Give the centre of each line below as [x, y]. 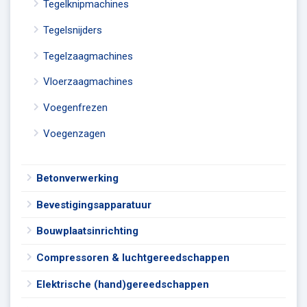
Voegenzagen [74, 134]
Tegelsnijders [73, 30]
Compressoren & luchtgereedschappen [133, 258]
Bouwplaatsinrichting [87, 231]
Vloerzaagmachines [88, 82]
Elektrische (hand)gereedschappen [123, 284]
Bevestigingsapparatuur [94, 205]
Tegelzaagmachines [88, 56]
